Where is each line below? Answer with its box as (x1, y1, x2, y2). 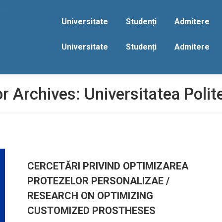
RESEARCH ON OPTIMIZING (27, 190, 153, 202)
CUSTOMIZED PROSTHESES (27, 205, 156, 217)
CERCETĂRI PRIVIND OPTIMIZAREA (27, 160, 188, 172)
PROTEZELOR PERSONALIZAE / (27, 175, 169, 187)
